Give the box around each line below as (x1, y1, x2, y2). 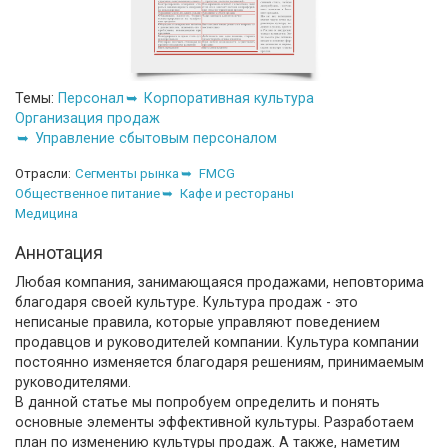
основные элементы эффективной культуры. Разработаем (15, 413, 414, 430)
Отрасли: (15, 165, 71, 181)
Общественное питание (15, 185, 160, 201)
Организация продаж (15, 109, 160, 126)
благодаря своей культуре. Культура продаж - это (15, 293, 358, 310)
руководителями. (15, 373, 131, 390)
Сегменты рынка (75, 165, 179, 181)
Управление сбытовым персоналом (35, 129, 277, 146)
